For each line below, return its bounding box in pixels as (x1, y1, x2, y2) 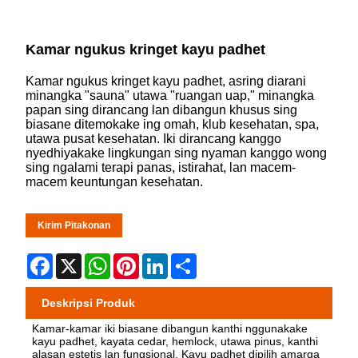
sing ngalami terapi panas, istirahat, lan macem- (26, 160, 296, 174)
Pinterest (139, 252, 190, 266)
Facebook (53, 252, 110, 266)
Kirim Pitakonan (38, 219, 111, 231)
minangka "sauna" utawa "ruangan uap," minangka (26, 88, 315, 102)
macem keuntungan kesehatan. (26, 174, 204, 189)
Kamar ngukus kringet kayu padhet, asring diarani (26, 74, 307, 88)
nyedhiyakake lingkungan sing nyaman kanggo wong (26, 145, 328, 160)
